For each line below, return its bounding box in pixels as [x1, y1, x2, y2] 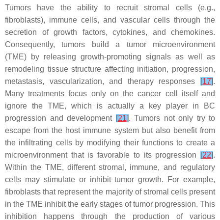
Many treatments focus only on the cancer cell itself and [5, 89, 215, 98]
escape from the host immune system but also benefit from [5, 126, 215, 135]
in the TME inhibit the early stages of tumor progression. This [5, 200, 215, 208]
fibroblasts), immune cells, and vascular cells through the [5, 16, 215, 24]
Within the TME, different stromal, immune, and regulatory [5, 163, 215, 171]
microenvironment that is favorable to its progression [5, 151, 200, 159]
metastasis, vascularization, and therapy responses [5, 77, 200, 85]
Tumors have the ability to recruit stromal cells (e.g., [5, 3, 215, 12]
